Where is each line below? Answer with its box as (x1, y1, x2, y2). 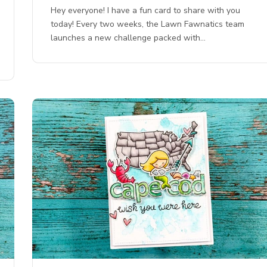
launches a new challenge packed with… (51, 32, 206, 44)
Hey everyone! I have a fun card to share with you (51, 4, 241, 16)
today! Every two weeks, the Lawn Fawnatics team (51, 18, 245, 30)
